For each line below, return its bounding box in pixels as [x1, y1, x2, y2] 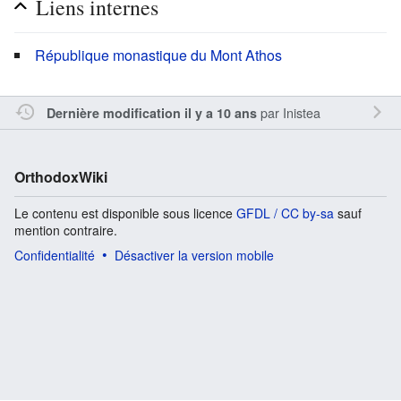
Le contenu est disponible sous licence [14, 203, 236, 222]
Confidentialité [14, 245, 95, 264]
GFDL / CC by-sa [236, 203, 334, 222]
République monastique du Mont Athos [35, 44, 282, 65]
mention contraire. [14, 220, 117, 239]
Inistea [282, 102, 320, 122]
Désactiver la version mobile [115, 245, 274, 264]
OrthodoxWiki [14, 166, 107, 187]
